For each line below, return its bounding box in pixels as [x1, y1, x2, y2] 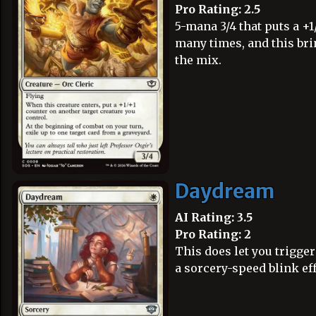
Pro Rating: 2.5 [175, 2, 260, 16]
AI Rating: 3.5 [175, 210, 253, 224]
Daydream [175, 178, 274, 204]
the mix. [175, 53, 221, 67]
